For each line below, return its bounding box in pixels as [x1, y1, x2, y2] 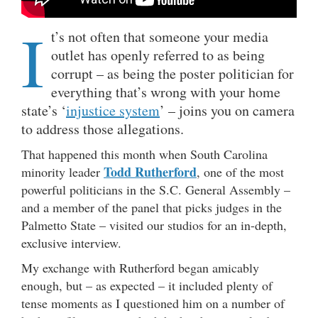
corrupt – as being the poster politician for [51, 64, 294, 84]
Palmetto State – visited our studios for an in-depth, [21, 216, 287, 234]
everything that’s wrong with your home [51, 82, 280, 102]
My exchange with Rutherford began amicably [21, 259, 259, 277]
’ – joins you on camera [160, 101, 295, 121]
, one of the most [197, 163, 284, 181]
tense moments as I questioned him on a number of [21, 295, 285, 312]
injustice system [66, 101, 160, 121]
